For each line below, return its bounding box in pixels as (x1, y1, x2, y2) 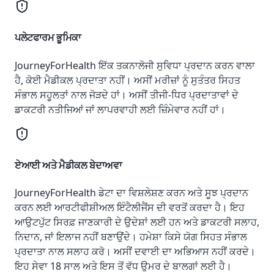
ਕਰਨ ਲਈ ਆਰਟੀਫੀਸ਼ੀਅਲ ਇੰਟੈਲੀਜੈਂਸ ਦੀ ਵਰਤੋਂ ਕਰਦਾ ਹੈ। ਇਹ (15, 201, 245, 215)
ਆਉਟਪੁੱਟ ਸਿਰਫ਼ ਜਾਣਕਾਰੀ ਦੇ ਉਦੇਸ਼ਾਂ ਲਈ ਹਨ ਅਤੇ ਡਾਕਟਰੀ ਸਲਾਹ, (15, 215, 259, 229)
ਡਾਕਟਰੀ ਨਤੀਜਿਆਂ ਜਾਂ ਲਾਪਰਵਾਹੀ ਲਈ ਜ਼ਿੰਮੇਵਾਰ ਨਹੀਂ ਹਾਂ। (15, 102, 226, 116)
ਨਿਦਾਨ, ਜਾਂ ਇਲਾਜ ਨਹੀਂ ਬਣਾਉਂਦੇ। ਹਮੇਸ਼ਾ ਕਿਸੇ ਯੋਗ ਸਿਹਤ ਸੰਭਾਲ (15, 230, 247, 244)
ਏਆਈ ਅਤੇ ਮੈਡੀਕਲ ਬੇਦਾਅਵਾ (15, 158, 122, 172)
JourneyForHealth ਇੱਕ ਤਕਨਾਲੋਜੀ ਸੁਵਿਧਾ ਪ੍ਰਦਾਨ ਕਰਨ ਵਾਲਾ (15, 58, 255, 72)
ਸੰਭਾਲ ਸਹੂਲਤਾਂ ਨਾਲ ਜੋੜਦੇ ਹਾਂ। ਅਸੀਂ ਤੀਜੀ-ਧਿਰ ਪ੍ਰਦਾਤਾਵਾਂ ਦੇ (15, 87, 239, 102)
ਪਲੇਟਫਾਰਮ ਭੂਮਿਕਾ (15, 31, 81, 45)
